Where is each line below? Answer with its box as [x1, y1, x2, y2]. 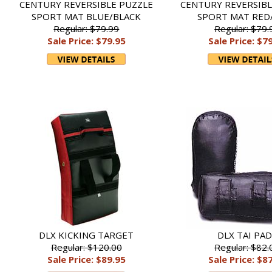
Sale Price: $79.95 [47, 35, 126, 47]
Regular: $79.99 [53, 22, 120, 35]
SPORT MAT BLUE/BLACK [32, 10, 141, 22]
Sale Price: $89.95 [47, 253, 126, 265]
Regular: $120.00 [50, 241, 122, 253]
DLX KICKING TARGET [39, 229, 134, 241]
